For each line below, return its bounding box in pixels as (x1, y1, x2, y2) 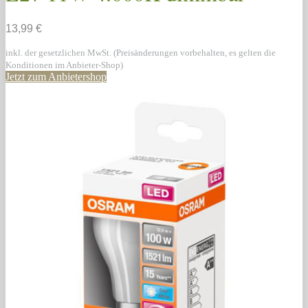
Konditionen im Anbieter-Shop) (5, 59, 123, 70)
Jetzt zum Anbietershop (5, 70, 107, 82)
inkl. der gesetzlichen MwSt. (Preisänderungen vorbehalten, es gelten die (5, 47, 276, 58)
